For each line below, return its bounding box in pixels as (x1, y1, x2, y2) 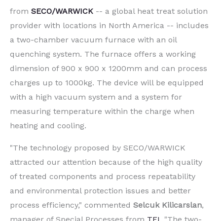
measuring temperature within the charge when (10, 106, 194, 116)
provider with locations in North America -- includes (10, 20, 209, 30)
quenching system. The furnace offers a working (10, 49, 196, 59)
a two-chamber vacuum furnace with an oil (10, 35, 177, 44)
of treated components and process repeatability (10, 171, 195, 181)
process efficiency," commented (10, 200, 133, 210)
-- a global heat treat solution (93, 6, 208, 16)
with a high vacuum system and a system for (10, 92, 182, 102)
